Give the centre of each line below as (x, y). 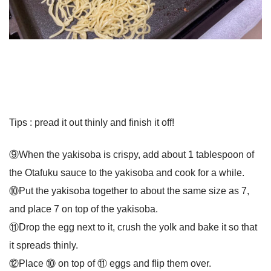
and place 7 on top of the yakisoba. (83, 209)
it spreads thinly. (44, 245)
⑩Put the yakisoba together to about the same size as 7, (129, 191)
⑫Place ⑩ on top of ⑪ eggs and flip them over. (110, 263)
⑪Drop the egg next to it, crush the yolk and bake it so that (133, 227)
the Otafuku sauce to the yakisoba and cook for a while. (127, 172)
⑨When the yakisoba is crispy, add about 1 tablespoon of (132, 154)
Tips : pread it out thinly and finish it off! (92, 122)
